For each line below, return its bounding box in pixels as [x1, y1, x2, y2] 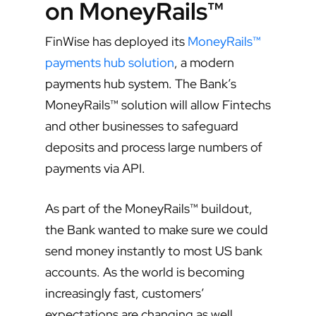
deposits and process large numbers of [45, 138, 262, 155]
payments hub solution [45, 54, 174, 71]
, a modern [174, 54, 234, 71]
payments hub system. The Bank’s [45, 75, 236, 92]
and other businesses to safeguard [45, 117, 238, 134]
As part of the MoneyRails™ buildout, [45, 200, 253, 217]
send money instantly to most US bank [45, 242, 262, 259]
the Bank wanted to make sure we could [45, 221, 268, 238]
